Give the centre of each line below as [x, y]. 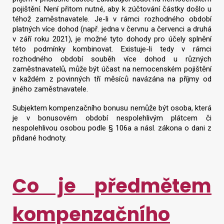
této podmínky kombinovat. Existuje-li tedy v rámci [112, 49]
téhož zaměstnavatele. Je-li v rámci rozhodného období [112, 19]
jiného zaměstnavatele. [50, 89]
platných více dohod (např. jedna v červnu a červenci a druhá [112, 29]
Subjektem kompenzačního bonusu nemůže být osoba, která [112, 108]
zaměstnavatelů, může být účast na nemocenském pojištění [112, 69]
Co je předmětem [112, 186]
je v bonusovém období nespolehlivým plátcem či [112, 118]
